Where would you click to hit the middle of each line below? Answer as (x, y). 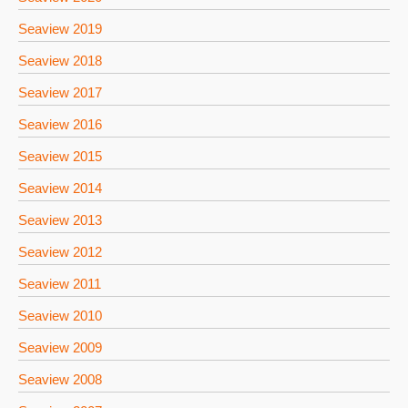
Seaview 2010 (60, 316)
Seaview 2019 (60, 29)
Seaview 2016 (60, 124)
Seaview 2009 (60, 347)
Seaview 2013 (60, 220)
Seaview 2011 (60, 284)
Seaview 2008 (60, 379)
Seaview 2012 (60, 252)
